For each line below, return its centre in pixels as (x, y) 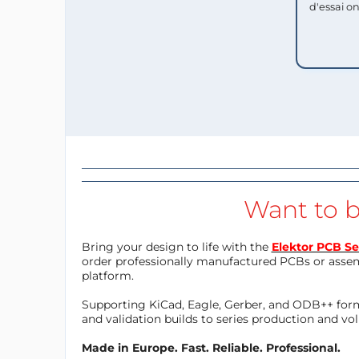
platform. (107, 275)
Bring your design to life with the (176, 246)
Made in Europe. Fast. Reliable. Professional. (211, 347)
